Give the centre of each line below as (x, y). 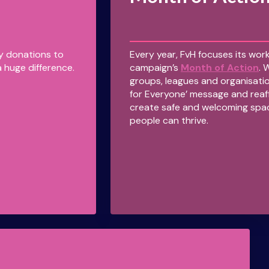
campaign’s (155, 68)
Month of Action (220, 68)
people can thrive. (169, 121)
